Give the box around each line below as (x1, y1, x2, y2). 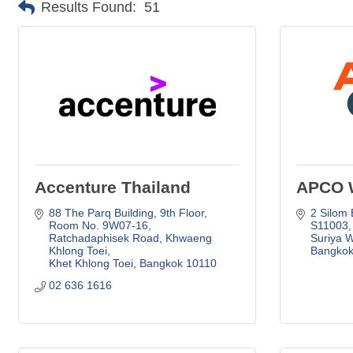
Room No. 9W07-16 (48, 218, 148, 232)
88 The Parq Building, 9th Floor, (48, 206, 207, 219)
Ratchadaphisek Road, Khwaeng (48, 231, 212, 244)
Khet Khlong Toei (48, 256, 133, 269)
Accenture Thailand (35, 177, 191, 196)
